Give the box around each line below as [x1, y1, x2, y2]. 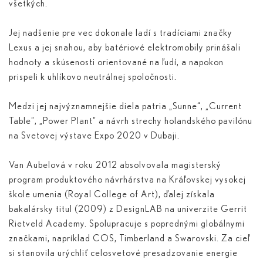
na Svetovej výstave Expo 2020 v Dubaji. [9, 131, 180, 141]
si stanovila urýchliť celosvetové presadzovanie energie [9, 248, 238, 258]
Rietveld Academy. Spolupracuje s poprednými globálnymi [9, 219, 245, 229]
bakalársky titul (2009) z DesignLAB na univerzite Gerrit [9, 204, 247, 214]
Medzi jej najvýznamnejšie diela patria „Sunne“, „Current [9, 102, 242, 112]
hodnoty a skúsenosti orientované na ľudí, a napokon [9, 58, 224, 68]
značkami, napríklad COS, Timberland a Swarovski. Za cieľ [9, 234, 250, 244]
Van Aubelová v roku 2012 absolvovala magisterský [9, 160, 221, 170]
